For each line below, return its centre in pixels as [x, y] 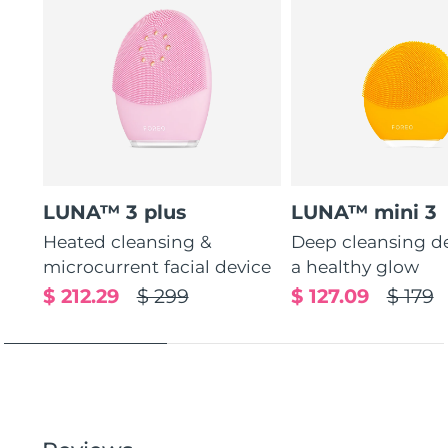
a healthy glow [355, 267]
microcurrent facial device [157, 267]
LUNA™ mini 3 [364, 211]
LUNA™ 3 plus [115, 211]
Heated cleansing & [128, 242]
